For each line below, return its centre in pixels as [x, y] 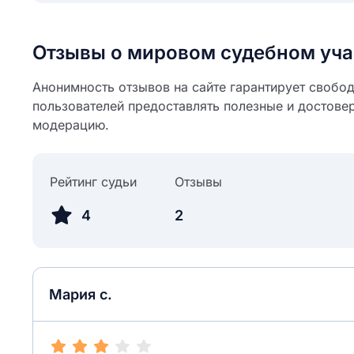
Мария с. [81, 294]
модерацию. [71, 125]
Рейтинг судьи [93, 182]
